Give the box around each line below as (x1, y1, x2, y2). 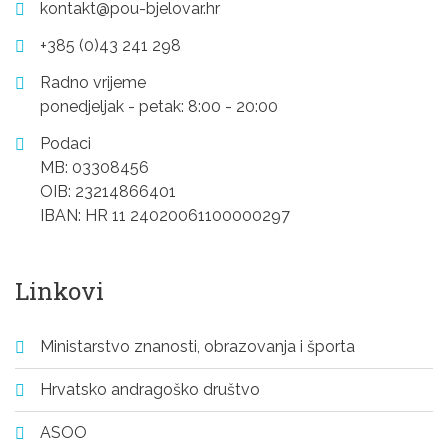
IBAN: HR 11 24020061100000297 (40, 206, 290, 225)
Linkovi (15, 275, 104, 307)
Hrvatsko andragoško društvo (40, 380, 260, 399)
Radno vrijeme (40, 73, 146, 92)
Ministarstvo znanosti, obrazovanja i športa (40, 337, 355, 356)
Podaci (40, 134, 91, 153)
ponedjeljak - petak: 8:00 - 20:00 (40, 97, 278, 116)
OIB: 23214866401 (40, 182, 176, 201)
